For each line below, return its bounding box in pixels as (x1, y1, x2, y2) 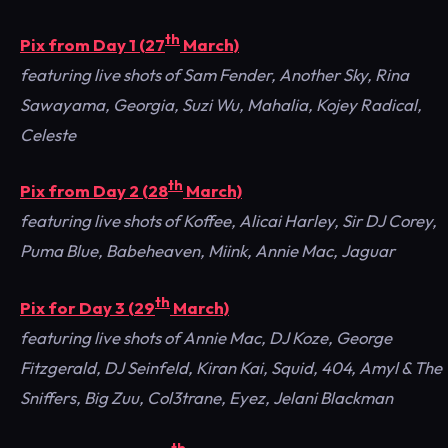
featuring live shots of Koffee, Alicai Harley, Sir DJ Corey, (20, 210, 437, 232)
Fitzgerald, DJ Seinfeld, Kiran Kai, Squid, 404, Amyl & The (20, 356, 442, 378)
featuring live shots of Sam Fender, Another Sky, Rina (20, 63, 409, 85)
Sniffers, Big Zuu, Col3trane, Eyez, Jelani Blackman (20, 386, 393, 408)
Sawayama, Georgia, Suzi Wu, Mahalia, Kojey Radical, (20, 93, 422, 115)
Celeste (20, 123, 76, 145)
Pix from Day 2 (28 (20, 180, 168, 202)
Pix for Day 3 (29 (20, 296, 155, 318)
